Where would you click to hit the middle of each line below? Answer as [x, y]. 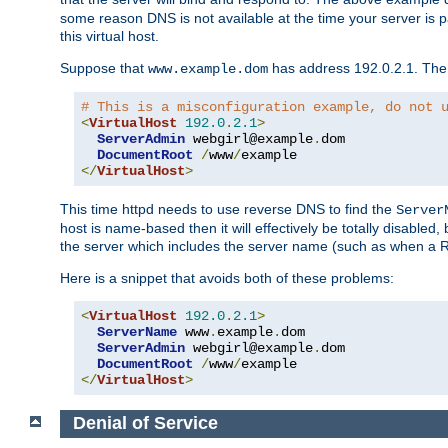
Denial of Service [145, 423]
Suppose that [104, 67]
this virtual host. [109, 35]
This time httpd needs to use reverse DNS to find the [228, 208]
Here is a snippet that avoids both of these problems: [227, 277]
